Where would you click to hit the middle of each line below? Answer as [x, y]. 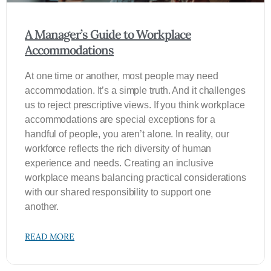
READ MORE [50, 237]
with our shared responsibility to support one [118, 192]
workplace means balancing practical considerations [135, 178]
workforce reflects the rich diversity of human [118, 149]
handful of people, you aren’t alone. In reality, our [127, 134]
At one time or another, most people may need [122, 76]
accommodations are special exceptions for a [120, 119]
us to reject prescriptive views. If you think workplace [135, 105]
